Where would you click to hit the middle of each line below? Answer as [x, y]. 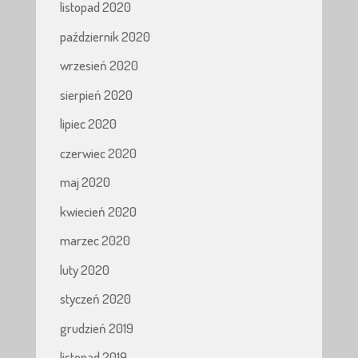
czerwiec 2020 [98, 153]
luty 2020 [84, 269]
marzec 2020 [95, 241]
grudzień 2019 [96, 328]
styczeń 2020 [95, 299]
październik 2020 [105, 36]
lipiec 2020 [88, 124]
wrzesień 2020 [99, 66]
